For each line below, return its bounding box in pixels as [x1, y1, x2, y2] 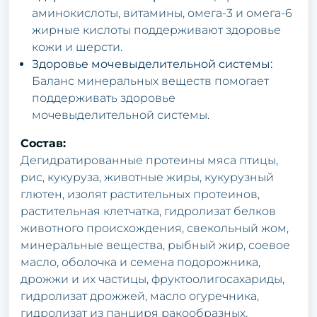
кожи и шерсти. [32, 40, 122, 54]
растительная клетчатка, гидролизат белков [21, 204, 276, 218]
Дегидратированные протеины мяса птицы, [21, 153, 278, 167]
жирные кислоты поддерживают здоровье [32, 23, 281, 37]
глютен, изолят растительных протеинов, [21, 187, 260, 201]
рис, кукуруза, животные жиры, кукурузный [21, 170, 274, 184]
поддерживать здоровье [32, 91, 175, 105]
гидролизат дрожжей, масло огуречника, [21, 289, 259, 303]
